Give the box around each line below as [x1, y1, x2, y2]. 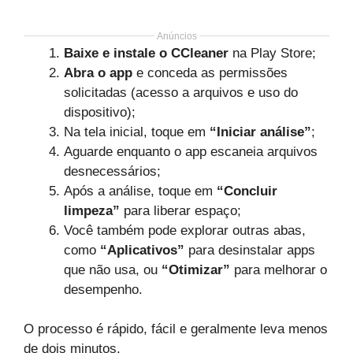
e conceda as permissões [132, 65, 288, 80]
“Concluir [217, 183, 277, 199]
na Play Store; [229, 45, 316, 61]
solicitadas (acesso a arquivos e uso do [64, 84, 298, 100]
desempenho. [64, 281, 143, 297]
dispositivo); [64, 104, 136, 120]
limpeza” [64, 203, 120, 218]
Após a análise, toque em [64, 183, 217, 199]
